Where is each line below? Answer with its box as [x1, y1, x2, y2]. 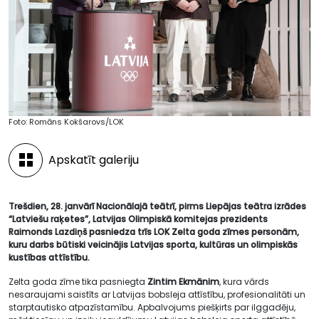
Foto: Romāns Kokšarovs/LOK [9, 115, 124, 127]
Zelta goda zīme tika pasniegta [9, 275, 147, 288]
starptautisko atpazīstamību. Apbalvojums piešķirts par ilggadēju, [9, 300, 296, 313]
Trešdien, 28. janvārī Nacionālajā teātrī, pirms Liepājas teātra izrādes [9, 199, 306, 212]
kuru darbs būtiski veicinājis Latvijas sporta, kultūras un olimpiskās [9, 238, 298, 251]
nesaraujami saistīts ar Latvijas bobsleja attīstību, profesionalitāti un [9, 288, 305, 300]
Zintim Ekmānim [147, 275, 219, 288]
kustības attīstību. [9, 251, 90, 263]
